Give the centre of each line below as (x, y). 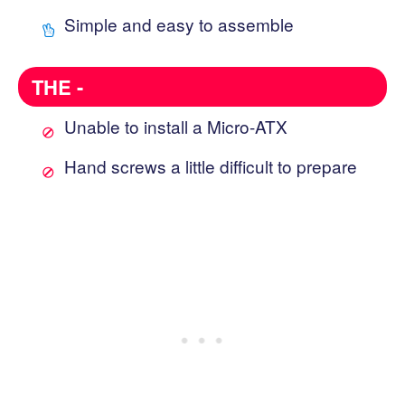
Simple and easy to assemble (179, 24)
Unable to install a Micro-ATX (176, 126)
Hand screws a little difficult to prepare (211, 165)
